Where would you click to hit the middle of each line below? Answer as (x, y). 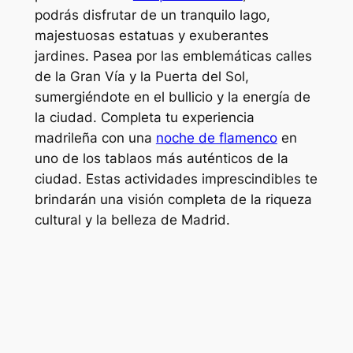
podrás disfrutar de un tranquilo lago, (152, 15)
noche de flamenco (216, 138)
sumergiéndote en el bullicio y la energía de (172, 97)
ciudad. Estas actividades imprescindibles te (176, 179)
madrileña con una (95, 138)
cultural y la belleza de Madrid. (132, 220)
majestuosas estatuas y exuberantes (151, 36)
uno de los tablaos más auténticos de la (161, 159)
